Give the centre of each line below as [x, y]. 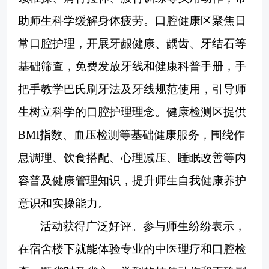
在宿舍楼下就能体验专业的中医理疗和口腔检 [132, 249]
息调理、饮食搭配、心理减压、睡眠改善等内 [132, 158]
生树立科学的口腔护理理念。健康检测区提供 [132, 112]
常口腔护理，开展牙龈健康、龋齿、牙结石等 [132, 44]
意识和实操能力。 [64, 204]
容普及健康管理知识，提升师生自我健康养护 [132, 181]
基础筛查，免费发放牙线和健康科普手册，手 [132, 67]
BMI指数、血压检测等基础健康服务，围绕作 [132, 135]
